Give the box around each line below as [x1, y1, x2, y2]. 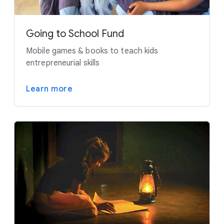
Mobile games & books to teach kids [26, 46, 158, 56]
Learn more [26, 84, 72, 94]
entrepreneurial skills [26, 58, 100, 68]
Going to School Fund [26, 27, 124, 40]
